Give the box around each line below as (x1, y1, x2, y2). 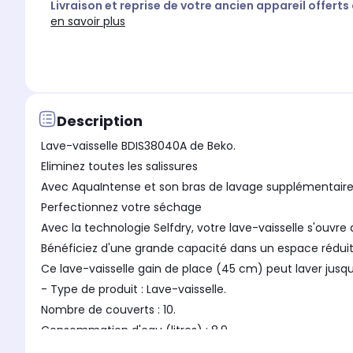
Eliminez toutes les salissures (41, 158, 198, 175)
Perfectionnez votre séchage (41, 199, 202, 216)
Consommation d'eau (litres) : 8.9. (41, 322, 230, 339)
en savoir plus (50, 13, 125, 30)
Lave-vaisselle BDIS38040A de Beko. (41, 138, 236, 154)
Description (57, 110, 143, 131)
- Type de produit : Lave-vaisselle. (41, 281, 226, 298)
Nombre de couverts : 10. (41, 302, 176, 318)
